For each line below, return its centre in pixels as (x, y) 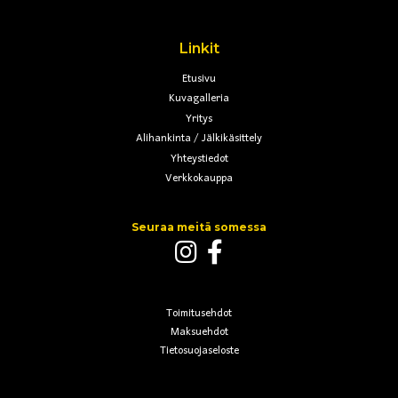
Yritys (199, 119)
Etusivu (199, 79)
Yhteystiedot (199, 159)
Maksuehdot (199, 333)
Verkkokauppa (199, 179)
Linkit (199, 48)
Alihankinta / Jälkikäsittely (199, 139)
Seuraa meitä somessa (199, 227)
